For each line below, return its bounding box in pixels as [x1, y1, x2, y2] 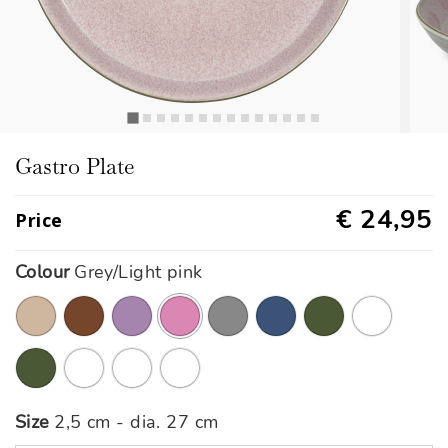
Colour [15, 260, 70, 285]
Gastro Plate [15, 152, 135, 181]
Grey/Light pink [74, 260, 203, 285]
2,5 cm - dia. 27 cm [54, 409, 219, 434]
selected [179, 331, 242, 354]
